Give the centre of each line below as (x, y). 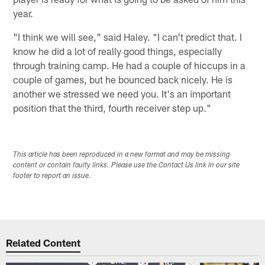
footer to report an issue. (52, 176)
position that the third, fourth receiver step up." (112, 108)
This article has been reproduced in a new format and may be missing (122, 155)
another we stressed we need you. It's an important (122, 94)
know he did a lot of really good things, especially (118, 51)
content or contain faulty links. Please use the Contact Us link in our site (127, 165)
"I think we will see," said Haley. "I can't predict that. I (128, 37)
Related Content (43, 243)
